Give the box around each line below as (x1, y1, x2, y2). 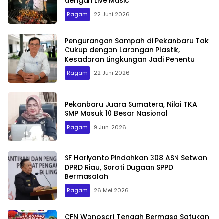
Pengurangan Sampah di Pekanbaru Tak (65, 36, 209, 46)
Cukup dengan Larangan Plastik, (65, 45, 180, 55)
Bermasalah (65, 172, 108, 182)
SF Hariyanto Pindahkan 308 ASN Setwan (65, 153, 207, 163)
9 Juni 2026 (94, 123, 126, 131)
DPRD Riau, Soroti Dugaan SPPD (65, 162, 173, 173)
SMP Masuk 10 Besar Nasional (65, 108, 168, 118)
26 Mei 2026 (94, 186, 129, 195)
